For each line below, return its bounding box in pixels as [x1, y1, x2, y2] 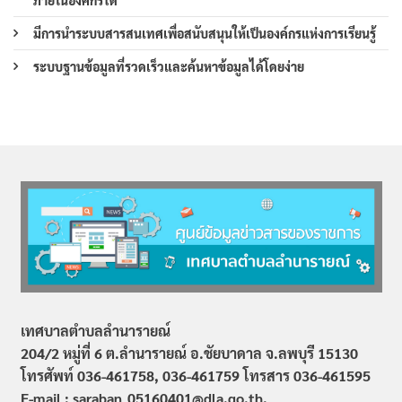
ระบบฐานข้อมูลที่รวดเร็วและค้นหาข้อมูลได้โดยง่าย [33, 58, 304, 75]
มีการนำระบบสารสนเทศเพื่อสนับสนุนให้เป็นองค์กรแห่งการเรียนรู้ [33, 25, 376, 42]
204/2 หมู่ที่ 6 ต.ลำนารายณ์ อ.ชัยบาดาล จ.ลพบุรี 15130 [20, 344, 358, 363]
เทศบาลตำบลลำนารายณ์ [20, 321, 170, 341]
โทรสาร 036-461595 [242, 366, 371, 386]
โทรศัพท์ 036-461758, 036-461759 [20, 366, 240, 386]
